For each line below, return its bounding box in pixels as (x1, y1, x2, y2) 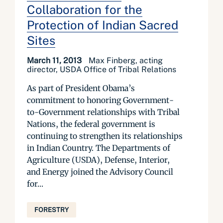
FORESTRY (34, 206, 69, 214)
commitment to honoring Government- (27, 95, 174, 105)
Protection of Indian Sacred (27, 18, 178, 32)
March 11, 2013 (27, 56, 84, 65)
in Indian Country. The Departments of (27, 143, 170, 153)
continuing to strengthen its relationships (27, 131, 183, 141)
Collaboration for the (27, 2, 142, 16)
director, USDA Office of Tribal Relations (27, 65, 176, 74)
